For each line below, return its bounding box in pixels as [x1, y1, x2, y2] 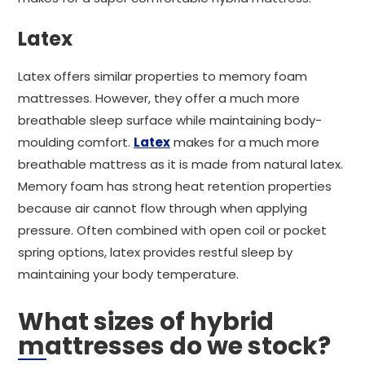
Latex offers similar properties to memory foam [18, 68, 307, 85]
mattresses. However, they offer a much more [18, 90, 300, 107]
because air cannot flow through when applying [18, 200, 307, 217]
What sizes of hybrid [18, 305, 274, 339]
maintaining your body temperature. [18, 266, 239, 283]
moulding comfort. [18, 134, 134, 151]
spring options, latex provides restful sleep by [18, 244, 292, 261]
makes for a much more [170, 134, 319, 151]
